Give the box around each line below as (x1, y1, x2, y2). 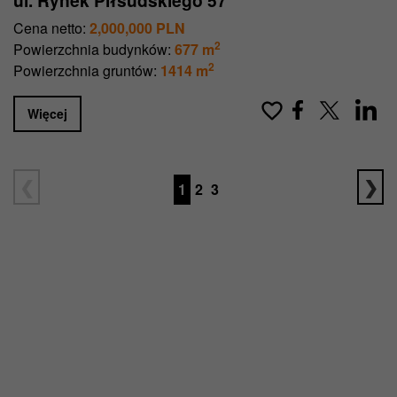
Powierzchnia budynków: (13, 38, 171, 59)
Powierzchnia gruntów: (13, 59, 157, 81)
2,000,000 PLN (90, 17, 185, 38)
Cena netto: (13, 17, 86, 38)
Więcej (27, 104, 67, 122)
